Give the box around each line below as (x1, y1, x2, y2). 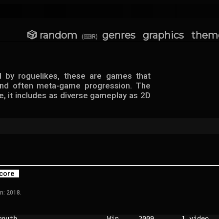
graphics (143, 29, 184, 41)
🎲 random (27, 29, 77, 41)
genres (102, 29, 135, 41)
